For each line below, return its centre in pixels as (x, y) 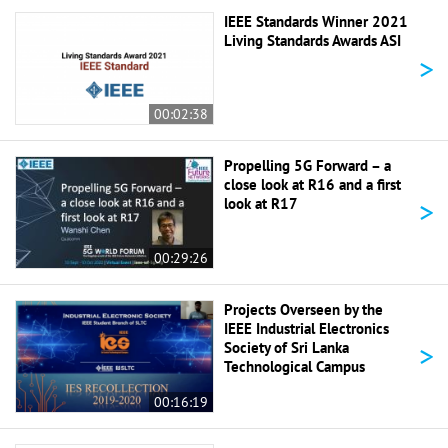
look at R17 (261, 203)
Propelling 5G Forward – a (307, 165)
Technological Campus (294, 366)
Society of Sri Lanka (286, 347)
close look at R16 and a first (312, 184)
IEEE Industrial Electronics (306, 328)
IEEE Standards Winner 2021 (316, 22)
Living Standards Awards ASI (312, 41)
